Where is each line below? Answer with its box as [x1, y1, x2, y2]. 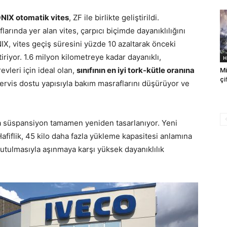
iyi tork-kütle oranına [118, 65, 195, 75]
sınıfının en [77, 65, 118, 75]
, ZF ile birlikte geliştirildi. [69, 13, 159, 22]
